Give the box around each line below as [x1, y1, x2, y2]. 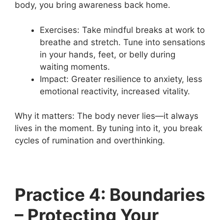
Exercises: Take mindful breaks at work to [40, 25, 205, 35]
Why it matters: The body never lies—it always [15, 111, 198, 121]
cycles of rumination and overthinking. [15, 136, 165, 145]
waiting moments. [40, 61, 110, 72]
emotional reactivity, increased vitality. [40, 86, 190, 96]
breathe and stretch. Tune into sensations [40, 37, 205, 47]
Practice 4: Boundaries [15, 184, 205, 205]
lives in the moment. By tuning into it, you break [15, 123, 202, 133]
